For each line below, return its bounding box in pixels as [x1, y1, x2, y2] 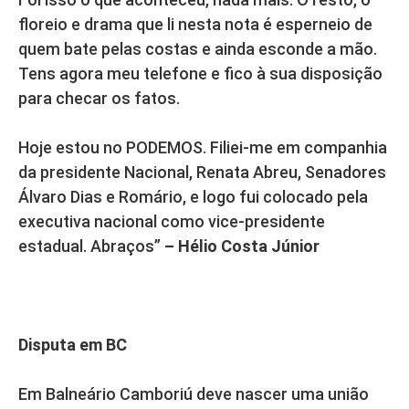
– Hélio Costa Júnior [164, 236, 320, 257]
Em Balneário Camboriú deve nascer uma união [18, 384, 369, 404]
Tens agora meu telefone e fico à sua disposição [18, 64, 383, 84]
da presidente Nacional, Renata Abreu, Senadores [18, 163, 386, 183]
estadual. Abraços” [18, 236, 164, 257]
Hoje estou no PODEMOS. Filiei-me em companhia [18, 138, 387, 158]
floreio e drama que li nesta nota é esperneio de [18, 15, 372, 35]
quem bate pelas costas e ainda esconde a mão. [18, 39, 377, 59]
